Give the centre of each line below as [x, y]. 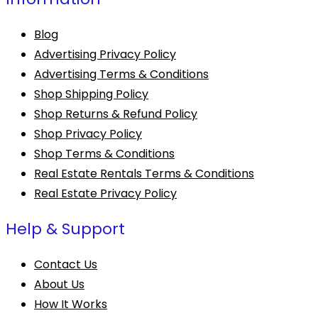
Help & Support [65, 229]
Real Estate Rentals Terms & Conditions [144, 174]
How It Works [71, 305]
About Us [59, 285]
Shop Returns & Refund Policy [116, 114]
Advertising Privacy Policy [105, 55]
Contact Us [66, 265]
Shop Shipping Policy [91, 94]
